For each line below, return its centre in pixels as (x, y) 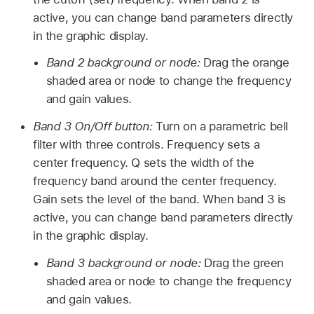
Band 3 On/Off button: (94, 127)
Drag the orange (246, 63)
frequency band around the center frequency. (155, 181)
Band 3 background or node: (125, 262)
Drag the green (244, 262)
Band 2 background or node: (125, 63)
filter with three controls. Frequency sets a (146, 145)
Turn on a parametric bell (222, 127)
